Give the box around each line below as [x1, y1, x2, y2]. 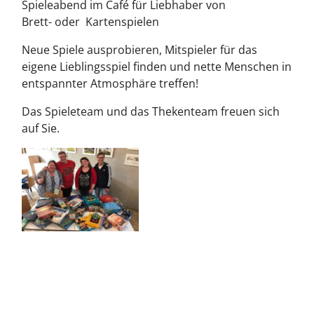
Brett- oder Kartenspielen [22, 14, 159, 30]
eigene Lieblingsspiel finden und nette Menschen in [22, 59, 292, 75]
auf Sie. [22, 121, 60, 137]
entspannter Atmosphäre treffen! [22, 76, 201, 92]
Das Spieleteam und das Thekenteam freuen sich [22, 104, 280, 120]
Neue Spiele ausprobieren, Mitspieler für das [22, 42, 257, 58]
